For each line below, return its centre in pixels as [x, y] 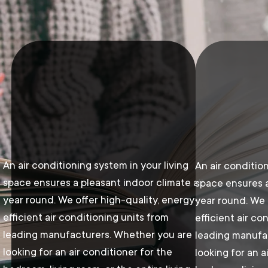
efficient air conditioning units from [86, 217]
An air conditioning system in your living [95, 165]
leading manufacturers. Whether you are [97, 234]
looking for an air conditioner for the [87, 252]
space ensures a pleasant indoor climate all [103, 182]
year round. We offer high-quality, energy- [101, 200]
